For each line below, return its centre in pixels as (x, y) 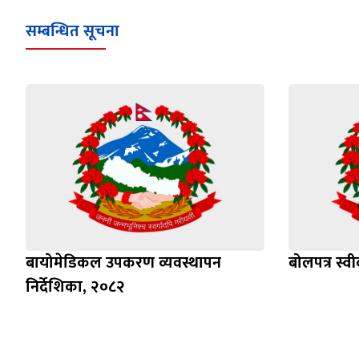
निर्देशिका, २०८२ (75, 287)
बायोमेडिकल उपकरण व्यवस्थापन (123, 263)
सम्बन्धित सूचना (73, 31)
